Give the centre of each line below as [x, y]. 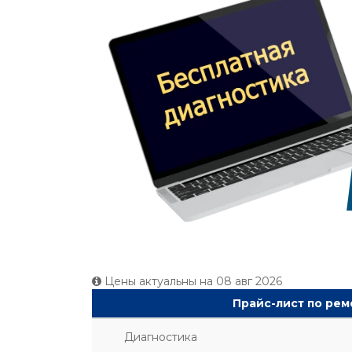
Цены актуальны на [159, 281]
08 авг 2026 [249, 281]
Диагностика [161, 337]
